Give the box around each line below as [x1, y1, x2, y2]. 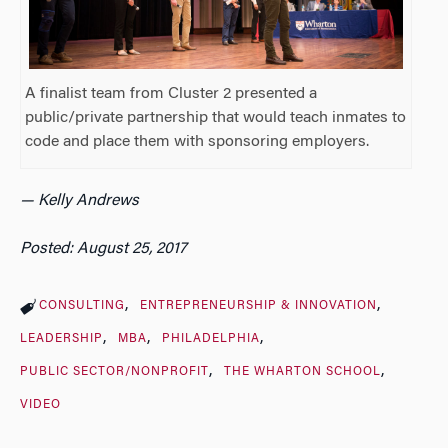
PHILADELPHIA [161, 332, 260, 345]
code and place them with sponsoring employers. [25, 133, 370, 150]
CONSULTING [39, 299, 125, 312]
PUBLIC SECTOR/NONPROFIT [20, 365, 209, 378]
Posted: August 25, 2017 [20, 240, 187, 257]
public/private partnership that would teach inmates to [25, 109, 407, 126]
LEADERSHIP [20, 332, 103, 345]
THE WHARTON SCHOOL [223, 365, 381, 378]
